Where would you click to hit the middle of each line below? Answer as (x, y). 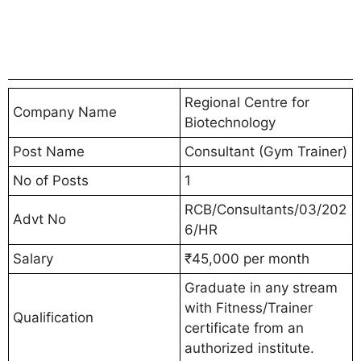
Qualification (53, 317)
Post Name (49, 151)
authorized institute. (249, 348)
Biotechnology (230, 122)
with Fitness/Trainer (249, 307)
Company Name (65, 112)
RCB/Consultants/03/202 (266, 209)
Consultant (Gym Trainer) (266, 151)
